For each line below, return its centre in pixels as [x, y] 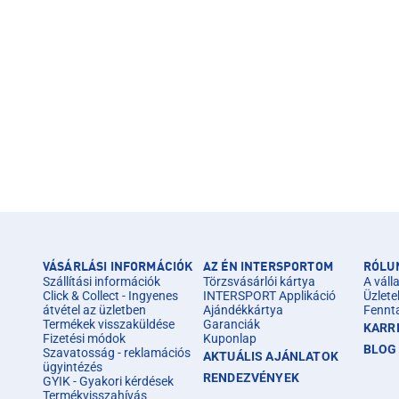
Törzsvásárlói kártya [259, 281]
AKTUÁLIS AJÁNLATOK [271, 356]
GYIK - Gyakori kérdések [108, 381]
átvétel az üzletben [94, 309]
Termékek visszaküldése [109, 324]
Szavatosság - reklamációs [117, 352]
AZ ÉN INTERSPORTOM [268, 267]
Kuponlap [230, 338]
